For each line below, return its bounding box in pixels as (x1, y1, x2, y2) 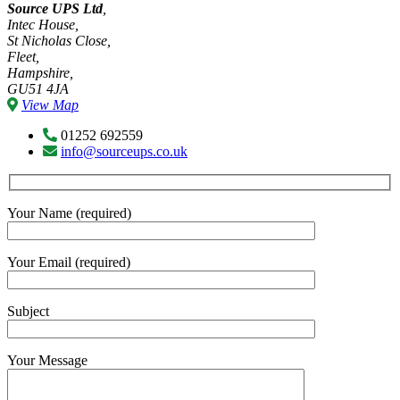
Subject (7, 304, 49, 320)
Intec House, (7, 16, 79, 32)
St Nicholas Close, (7, 32, 111, 48)
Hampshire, (7, 64, 73, 80)
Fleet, (7, 48, 39, 64)
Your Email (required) (7, 254, 130, 271)
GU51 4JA (7, 80, 69, 96)
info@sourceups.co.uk (61, 143, 187, 159)
